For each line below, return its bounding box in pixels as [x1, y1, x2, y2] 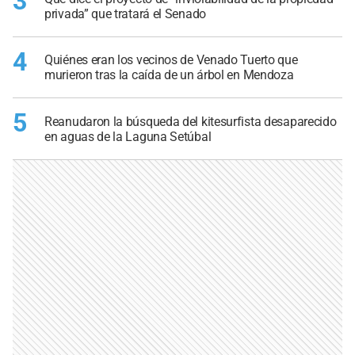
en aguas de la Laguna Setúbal [44, 128, 212, 144]
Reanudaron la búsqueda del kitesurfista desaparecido [44, 113, 337, 129]
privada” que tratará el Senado [44, 6, 206, 21]
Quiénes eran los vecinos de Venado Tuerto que [44, 52, 298, 68]
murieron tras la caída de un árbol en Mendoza [44, 67, 294, 83]
